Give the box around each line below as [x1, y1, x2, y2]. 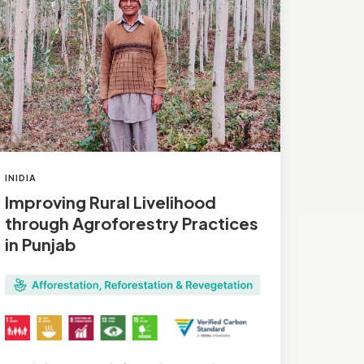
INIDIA [4, 171, 37, 183]
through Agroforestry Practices [4, 212, 258, 233]
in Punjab [4, 233, 76, 254]
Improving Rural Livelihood [4, 191, 216, 212]
